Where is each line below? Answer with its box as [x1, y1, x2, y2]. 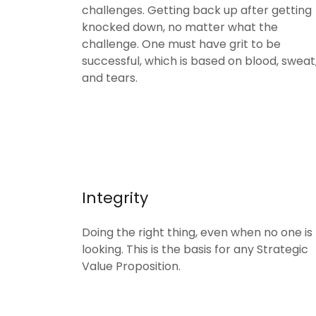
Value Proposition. [82, 258, 183, 274]
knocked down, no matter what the [82, 19, 278, 35]
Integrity [82, 187, 148, 209]
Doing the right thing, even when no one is [82, 224, 312, 241]
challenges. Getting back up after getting [82, 2, 312, 18]
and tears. [82, 70, 138, 86]
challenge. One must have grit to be [82, 36, 281, 52]
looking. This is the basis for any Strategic [82, 241, 308, 257]
